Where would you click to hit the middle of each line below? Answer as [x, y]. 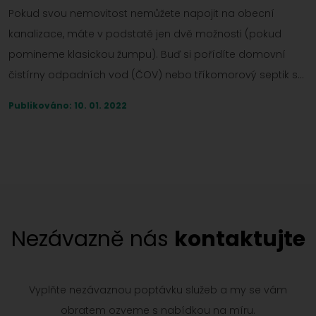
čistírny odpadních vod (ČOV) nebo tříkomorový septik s [153, 75]
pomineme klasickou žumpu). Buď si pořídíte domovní [147, 55]
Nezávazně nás [92, 239]
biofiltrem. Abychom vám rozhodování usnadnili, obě [143, 96]
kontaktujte [239, 239]
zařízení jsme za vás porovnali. [87, 116]
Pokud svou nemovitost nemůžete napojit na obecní [141, 14]
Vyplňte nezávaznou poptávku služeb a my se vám [158, 290]
